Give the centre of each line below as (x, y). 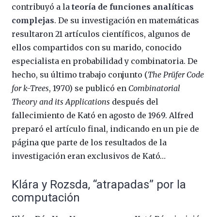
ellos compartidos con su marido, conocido (97, 48)
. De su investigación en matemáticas (127, 21)
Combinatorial (154, 88)
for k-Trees (30, 88)
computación (46, 198)
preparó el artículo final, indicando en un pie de (105, 129)
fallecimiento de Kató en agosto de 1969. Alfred (102, 116)
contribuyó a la (42, 7)
